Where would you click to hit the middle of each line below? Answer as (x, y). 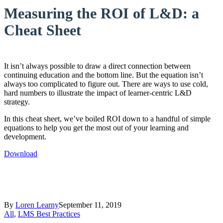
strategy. (17, 102)
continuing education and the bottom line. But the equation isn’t (104, 75)
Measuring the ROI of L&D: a (102, 13)
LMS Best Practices (49, 214)
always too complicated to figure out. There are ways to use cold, (106, 84)
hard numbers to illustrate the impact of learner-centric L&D (98, 93)
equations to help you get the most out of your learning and (96, 127)
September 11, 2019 (90, 205)
